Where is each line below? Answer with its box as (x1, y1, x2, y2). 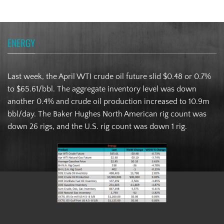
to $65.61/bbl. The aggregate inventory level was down (7, 84, 196, 94)
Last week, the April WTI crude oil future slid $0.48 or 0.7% (7, 72, 211, 81)
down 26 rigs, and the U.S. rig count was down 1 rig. (7, 122, 187, 131)
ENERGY (7, 35, 35, 50)
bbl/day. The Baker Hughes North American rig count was (7, 109, 206, 119)
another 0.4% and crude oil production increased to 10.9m (7, 97, 209, 106)
